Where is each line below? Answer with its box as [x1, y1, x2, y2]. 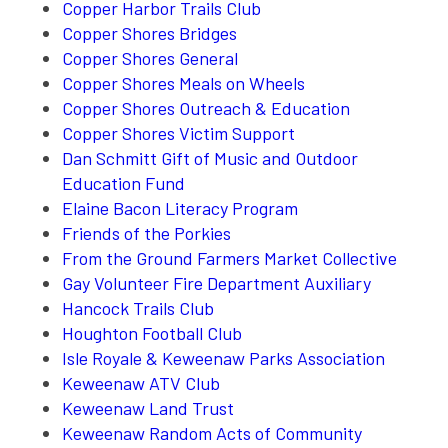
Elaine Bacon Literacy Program [62, 196, 299, 219]
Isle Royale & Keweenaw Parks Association [62, 346, 386, 369]
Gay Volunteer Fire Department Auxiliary [62, 271, 380, 294]
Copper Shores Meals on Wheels [62, 71, 306, 94]
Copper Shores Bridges [62, 21, 238, 44]
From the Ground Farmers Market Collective [62, 246, 398, 269]
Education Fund [62, 171, 186, 194]
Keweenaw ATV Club [62, 371, 221, 394]
